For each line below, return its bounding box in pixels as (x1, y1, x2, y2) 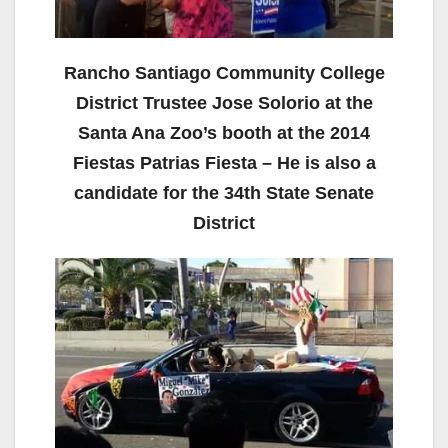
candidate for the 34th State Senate (74, 182, 374, 203)
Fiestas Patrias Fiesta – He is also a (72, 152, 376, 173)
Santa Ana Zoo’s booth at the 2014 (78, 122, 370, 143)
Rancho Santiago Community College (63, 62, 385, 83)
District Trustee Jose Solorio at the (75, 92, 373, 113)
